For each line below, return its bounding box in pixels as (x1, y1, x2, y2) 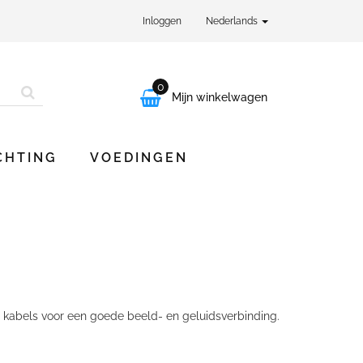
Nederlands (206, 15, 260, 27)
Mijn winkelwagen (172, 91, 267, 104)
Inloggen (143, 15, 181, 27)
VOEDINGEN (90, 150, 188, 165)
